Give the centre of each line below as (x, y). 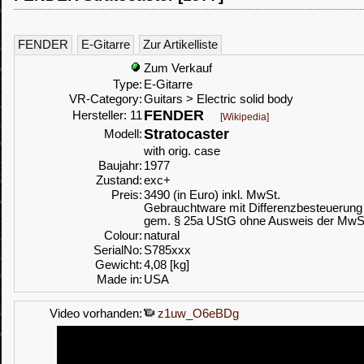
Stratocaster (186, 134)
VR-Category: (106, 99)
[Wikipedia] (245, 117)
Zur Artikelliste (180, 45)
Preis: (127, 195)
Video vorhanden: (96, 314)
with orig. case (182, 151)
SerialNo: (118, 250)
